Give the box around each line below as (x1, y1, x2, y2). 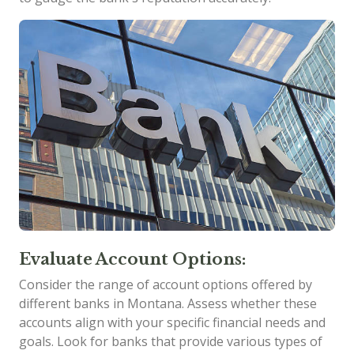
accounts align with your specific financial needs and (19, 313, 326, 331)
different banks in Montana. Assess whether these (19, 294, 317, 312)
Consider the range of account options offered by (19, 275, 312, 293)
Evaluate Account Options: (19, 249, 246, 269)
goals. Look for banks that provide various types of (19, 332, 322, 350)
